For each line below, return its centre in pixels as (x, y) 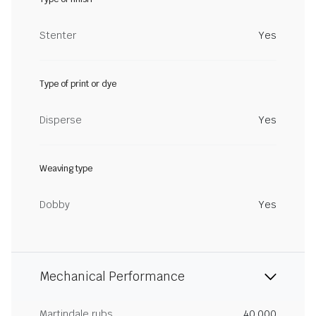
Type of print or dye (78, 84)
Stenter (58, 35)
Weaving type (66, 169)
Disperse (61, 120)
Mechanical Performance (112, 276)
